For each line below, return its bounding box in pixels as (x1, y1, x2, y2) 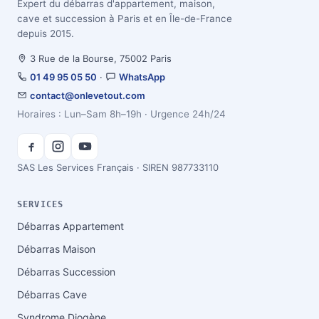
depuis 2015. (17, 27, 74, 39)
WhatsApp (118, 70, 165, 83)
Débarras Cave (17, 288, 87, 300)
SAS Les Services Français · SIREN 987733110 (17, 161, 219, 173)
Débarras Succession (17, 265, 115, 278)
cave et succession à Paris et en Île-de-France (17, 12, 232, 24)
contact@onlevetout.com (30, 89, 146, 101)
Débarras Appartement (17, 219, 124, 232)
